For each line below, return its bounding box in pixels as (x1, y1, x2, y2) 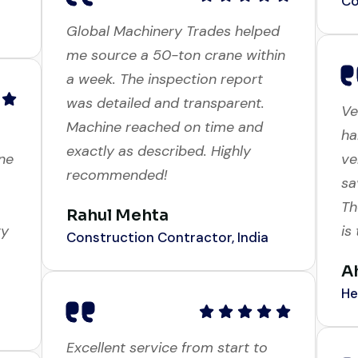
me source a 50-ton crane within (66, 66, 285, 86)
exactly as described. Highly (66, 161, 251, 181)
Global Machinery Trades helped (66, 42, 280, 62)
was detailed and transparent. (66, 113, 265, 133)
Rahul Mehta (66, 225, 169, 246)
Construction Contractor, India (66, 249, 268, 267)
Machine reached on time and (66, 137, 263, 157)
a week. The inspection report (66, 89, 263, 109)
